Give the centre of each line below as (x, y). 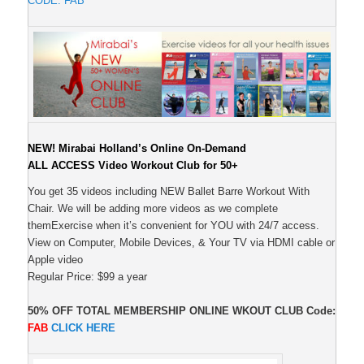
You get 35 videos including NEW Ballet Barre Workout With (169, 191)
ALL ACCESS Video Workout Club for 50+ (133, 166)
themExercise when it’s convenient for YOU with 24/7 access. (174, 225)
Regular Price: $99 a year (88, 276)
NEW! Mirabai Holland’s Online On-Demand (137, 149)
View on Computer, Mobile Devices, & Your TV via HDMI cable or (182, 242)
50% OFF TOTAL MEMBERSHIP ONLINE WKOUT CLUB (166, 310)
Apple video (56, 259)
